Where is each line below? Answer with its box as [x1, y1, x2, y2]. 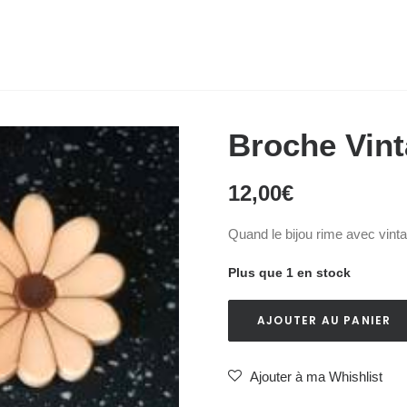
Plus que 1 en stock [228, 266, 351, 280]
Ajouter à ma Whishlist [250, 369, 382, 384]
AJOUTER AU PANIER [257, 313, 392, 328]
